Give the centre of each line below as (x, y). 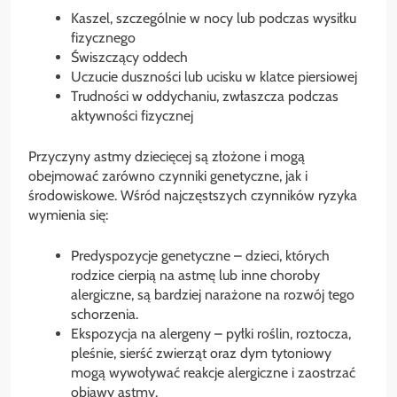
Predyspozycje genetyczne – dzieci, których (200, 256)
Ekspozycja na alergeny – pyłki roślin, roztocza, (211, 334)
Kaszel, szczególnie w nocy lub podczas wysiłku (214, 18)
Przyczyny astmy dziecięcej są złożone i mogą (167, 156)
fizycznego (103, 38)
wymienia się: (68, 215)
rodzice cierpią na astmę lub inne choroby (195, 275)
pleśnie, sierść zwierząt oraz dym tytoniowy (201, 353)
